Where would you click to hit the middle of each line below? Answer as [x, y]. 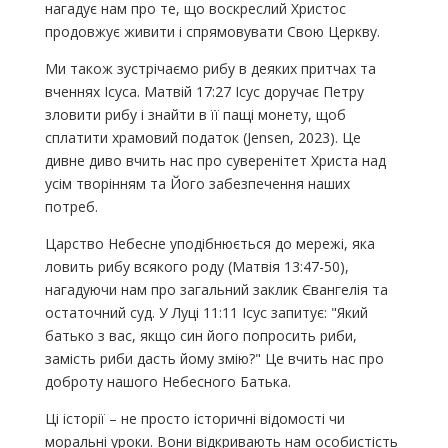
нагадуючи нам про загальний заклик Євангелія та [216, 289]
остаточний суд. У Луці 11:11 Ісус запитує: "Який [206, 312]
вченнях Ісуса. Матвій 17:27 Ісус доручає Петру [204, 91]
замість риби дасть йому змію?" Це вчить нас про [214, 358]
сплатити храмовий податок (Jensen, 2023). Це [202, 137]
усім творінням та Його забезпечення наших [197, 183]
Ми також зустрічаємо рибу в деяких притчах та [210, 68]
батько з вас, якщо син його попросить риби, [200, 335]
